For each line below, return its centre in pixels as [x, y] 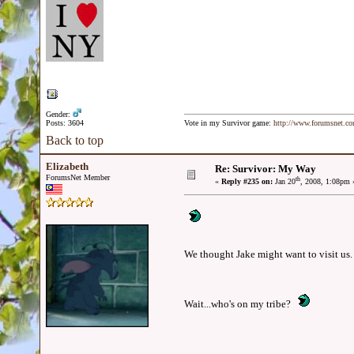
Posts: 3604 [65, 123]
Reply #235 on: [247, 182]
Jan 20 [284, 182]
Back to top [75, 140]
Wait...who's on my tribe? [239, 304]
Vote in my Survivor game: [229, 123]
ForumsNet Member [78, 177]
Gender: [59, 114]
